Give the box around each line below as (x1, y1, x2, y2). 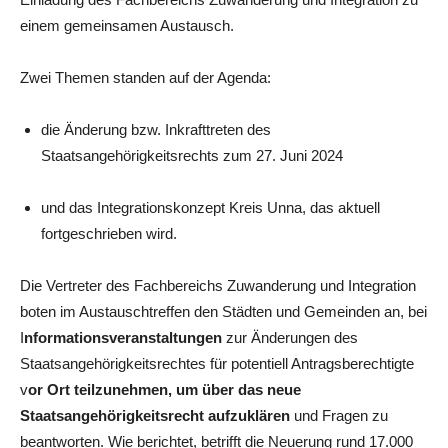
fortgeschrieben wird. (41, 224, 177, 242)
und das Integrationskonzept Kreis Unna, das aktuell (41, 198, 380, 216)
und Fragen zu (294, 406, 388, 424)
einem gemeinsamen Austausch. (20, 16, 234, 34)
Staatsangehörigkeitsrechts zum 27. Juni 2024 (41, 146, 343, 164)
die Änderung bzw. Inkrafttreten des (41, 120, 271, 138)
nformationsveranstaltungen (24, 328, 222, 346)
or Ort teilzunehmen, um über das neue (28, 380, 301, 398)
